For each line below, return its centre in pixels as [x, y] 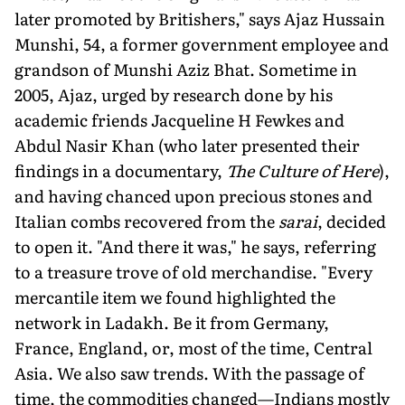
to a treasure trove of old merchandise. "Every [193, 271]
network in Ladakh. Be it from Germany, [172, 322]
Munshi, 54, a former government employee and [202, 43]
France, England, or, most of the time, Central [193, 347]
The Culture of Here [302, 170]
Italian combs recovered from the [146, 221]
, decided [352, 221]
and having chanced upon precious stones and [193, 195]
